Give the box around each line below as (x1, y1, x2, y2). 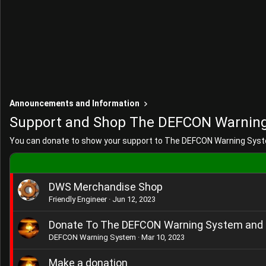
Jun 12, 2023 (112, 195, 156, 204)
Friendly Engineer (49, 195, 107, 204)
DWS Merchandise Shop (49, 180, 163, 193)
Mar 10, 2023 (141, 233, 185, 242)
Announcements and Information (9, 99, 140, 108)
